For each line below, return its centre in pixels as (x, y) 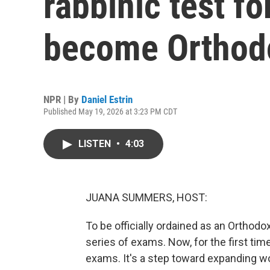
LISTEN (96, 144)
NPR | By (62, 99)
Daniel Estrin (107, 99)
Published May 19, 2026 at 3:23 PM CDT (110, 111)
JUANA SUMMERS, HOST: (146, 197)
